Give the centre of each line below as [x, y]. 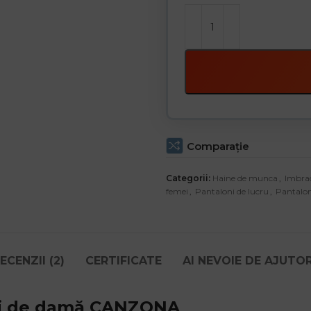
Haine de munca [245, 178]
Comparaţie [218, 146]
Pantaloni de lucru [232, 192]
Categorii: [188, 178]
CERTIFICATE [123, 261]
